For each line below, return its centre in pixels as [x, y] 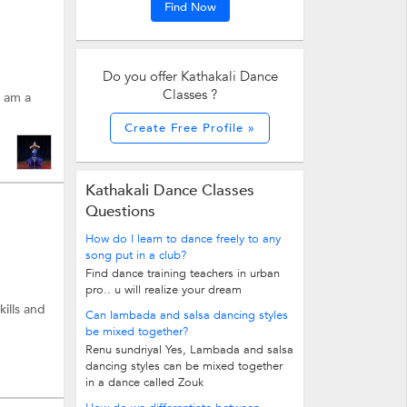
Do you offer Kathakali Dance [190, 76]
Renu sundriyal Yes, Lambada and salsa [189, 350]
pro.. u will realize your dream [164, 290]
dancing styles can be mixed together [184, 366]
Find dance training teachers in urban [183, 273]
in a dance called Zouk [144, 382]
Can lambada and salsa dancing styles [187, 315]
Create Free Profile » [190, 128]
